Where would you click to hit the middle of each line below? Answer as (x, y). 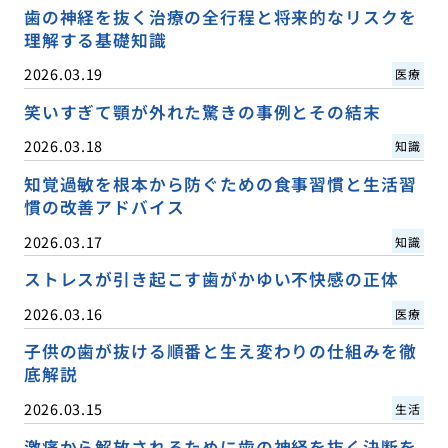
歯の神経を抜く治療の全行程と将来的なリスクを (220, 17)
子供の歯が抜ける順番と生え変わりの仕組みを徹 (220, 351)
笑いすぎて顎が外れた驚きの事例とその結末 (202, 112)
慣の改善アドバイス (104, 207)
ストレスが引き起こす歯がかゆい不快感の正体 (211, 279)
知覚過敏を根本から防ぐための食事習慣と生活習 (220, 184)
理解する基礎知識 (95, 40)
